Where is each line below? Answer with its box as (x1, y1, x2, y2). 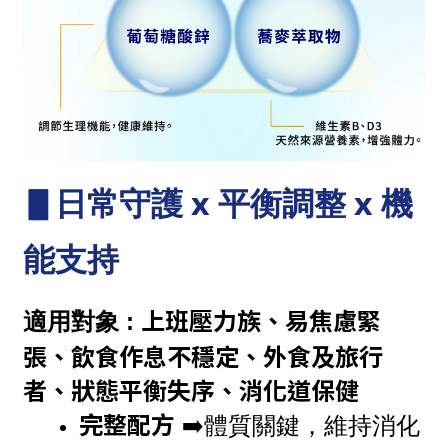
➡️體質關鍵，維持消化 (175, 412, 420, 440)
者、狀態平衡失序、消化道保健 (23, 372, 359, 408)
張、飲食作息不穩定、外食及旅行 (23, 338, 383, 374)
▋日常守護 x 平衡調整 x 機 (23, 181, 413, 225)
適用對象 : (23, 308, 141, 336)
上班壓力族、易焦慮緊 (141, 302, 381, 338)
